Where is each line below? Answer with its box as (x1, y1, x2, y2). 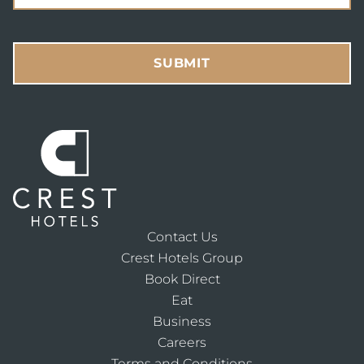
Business (153, 314, 211, 330)
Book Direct (144, 271, 220, 288)
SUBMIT (154, 55, 210, 71)
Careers (158, 335, 206, 351)
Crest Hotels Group (121, 250, 243, 266)
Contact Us (146, 229, 218, 245)
